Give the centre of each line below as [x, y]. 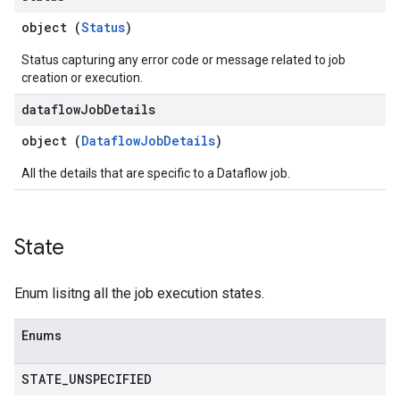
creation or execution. [82, 78]
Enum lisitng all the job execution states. [139, 293]
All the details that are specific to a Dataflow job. [156, 173]
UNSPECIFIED [110, 379]
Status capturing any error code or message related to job [183, 60]
